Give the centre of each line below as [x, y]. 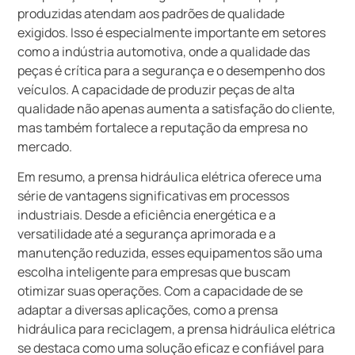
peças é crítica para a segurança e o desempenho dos [172, 71]
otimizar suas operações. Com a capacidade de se [160, 291]
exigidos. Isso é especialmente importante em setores [172, 33]
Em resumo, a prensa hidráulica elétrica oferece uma [170, 177]
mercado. [45, 147]
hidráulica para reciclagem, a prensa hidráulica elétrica [177, 329]
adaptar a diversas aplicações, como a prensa [148, 310]
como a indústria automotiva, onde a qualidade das [164, 52]
